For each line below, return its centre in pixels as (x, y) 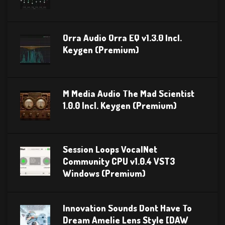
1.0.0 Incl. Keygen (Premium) (120, 105)
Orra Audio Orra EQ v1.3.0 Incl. (122, 37)
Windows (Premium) (104, 173)
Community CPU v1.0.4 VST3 (119, 161)
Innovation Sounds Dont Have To (127, 208)
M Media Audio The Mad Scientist (129, 93)
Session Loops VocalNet (110, 149)
